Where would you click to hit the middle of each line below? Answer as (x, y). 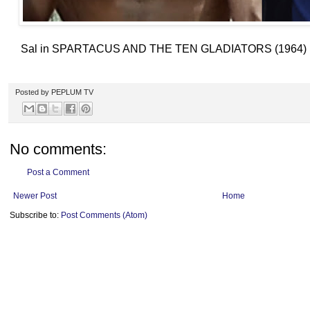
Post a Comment (58, 173)
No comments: (58, 149)
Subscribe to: (35, 216)
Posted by (33, 92)
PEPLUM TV (72, 92)
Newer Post (35, 196)
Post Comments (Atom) (104, 216)
